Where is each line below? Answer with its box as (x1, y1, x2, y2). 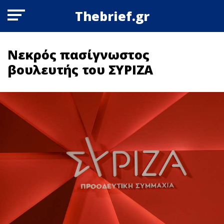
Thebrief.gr (74, 7, 149, 24)
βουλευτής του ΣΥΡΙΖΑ (7, 61, 153, 78)
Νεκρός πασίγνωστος (7, 46, 149, 63)
